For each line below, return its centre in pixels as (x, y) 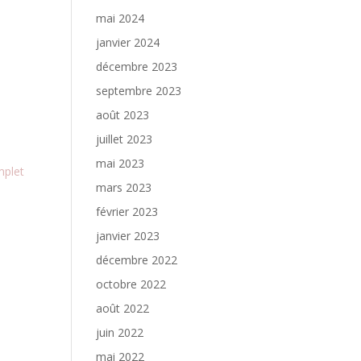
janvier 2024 (128, 42)
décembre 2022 (137, 260)
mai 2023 (120, 163)
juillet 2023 (124, 139)
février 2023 (127, 212)
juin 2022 (120, 332)
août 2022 (123, 308)
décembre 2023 (137, 66)
